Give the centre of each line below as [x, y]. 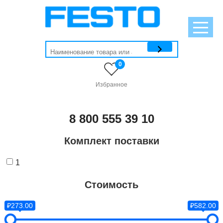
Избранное [111, 85]
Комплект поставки [111, 141]
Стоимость [111, 185]
